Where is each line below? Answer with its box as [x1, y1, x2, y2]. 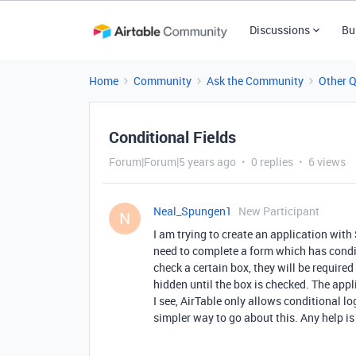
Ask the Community [207, 73, 304, 88]
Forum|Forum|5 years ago [109, 154, 236, 169]
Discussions [249, 22, 310, 37]
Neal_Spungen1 [153, 203, 232, 219]
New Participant [238, 203, 319, 219]
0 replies [251, 154, 293, 169]
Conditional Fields [109, 126, 236, 148]
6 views [308, 154, 346, 169]
